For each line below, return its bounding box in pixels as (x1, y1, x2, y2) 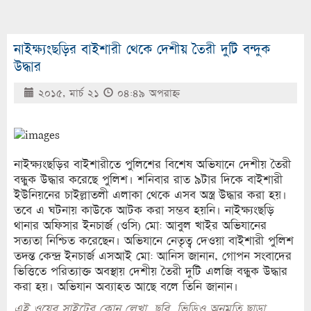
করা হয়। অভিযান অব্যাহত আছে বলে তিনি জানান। (14, 279, 238, 294)
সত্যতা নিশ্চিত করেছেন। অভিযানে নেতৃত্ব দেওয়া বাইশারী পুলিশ (14, 233, 294, 249)
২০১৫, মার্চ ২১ (34, 87, 103, 100)
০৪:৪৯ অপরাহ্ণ (113, 87, 180, 100)
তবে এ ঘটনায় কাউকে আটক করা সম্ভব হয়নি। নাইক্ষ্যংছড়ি (14, 203, 274, 218)
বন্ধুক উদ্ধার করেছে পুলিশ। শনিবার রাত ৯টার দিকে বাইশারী (14, 172, 283, 187)
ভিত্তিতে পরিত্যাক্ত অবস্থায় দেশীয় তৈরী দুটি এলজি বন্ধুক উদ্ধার (14, 264, 287, 279)
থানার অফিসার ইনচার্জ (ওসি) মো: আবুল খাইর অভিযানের (14, 218, 267, 233)
